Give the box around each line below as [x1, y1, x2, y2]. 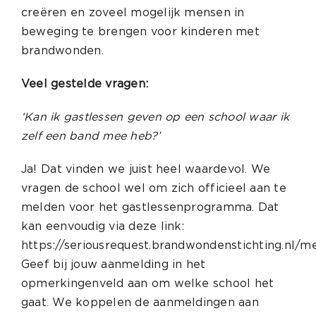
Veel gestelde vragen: [20, 77, 149, 90]
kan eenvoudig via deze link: [20, 219, 185, 233]
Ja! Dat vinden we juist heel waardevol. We [20, 162, 271, 176]
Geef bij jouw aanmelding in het [20, 257, 206, 271]
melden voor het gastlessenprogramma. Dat [20, 200, 279, 214]
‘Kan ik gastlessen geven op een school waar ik [20, 110, 290, 123]
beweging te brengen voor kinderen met [20, 25, 260, 38]
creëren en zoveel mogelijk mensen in [20, 6, 245, 19]
